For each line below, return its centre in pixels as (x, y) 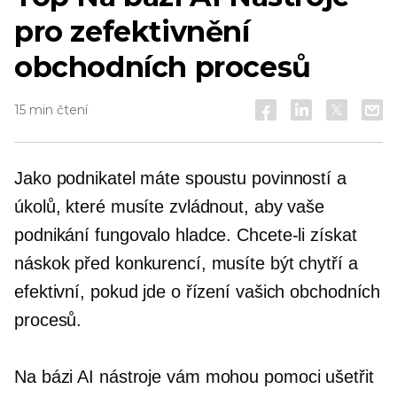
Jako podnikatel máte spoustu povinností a (180, 178)
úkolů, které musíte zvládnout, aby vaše (170, 206)
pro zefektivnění (132, 31)
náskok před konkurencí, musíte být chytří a (186, 263)
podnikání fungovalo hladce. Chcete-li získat (186, 235)
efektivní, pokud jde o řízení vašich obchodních (198, 292)
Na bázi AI (54, 377)
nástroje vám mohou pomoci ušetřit (234, 377)
